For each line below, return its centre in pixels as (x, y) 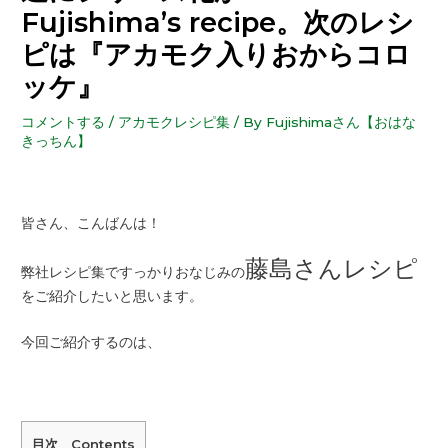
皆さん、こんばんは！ (91, 222)
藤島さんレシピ (332, 268)
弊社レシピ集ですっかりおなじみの (133, 271)
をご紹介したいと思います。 (112, 295)
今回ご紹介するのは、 (91, 341)
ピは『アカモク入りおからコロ (216, 55)
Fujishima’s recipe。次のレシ (218, 23)
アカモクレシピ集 (174, 122)
